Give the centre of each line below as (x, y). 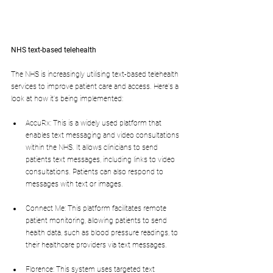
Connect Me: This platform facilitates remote (97, 208)
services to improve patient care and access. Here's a (96, 86)
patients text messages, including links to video (101, 159)
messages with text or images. (74, 184)
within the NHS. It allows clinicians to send (93, 147)
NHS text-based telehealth (54, 50)
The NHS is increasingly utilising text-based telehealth (96, 74)
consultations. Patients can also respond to (95, 172)
